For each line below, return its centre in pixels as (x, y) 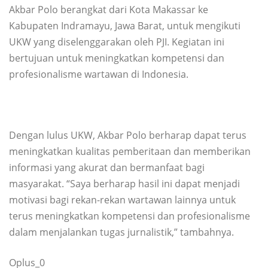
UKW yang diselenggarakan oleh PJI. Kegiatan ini (117, 42)
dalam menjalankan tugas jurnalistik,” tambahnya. (121, 232)
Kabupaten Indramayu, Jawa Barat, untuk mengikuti (125, 25)
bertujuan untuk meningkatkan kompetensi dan (117, 58)
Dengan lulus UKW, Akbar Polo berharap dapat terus (128, 135)
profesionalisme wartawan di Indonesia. (99, 74)
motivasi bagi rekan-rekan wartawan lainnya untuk (122, 200)
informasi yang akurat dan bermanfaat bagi (107, 167)
